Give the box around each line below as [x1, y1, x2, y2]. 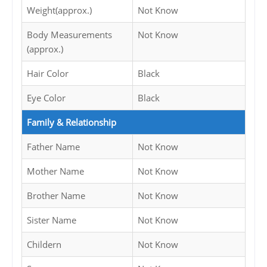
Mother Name [27, 165, 84, 178]
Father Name [27, 141, 80, 153]
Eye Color [27, 92, 66, 104]
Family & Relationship [27, 116, 116, 129]
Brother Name [27, 190, 85, 202]
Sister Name [27, 214, 76, 226]
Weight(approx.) [27, 4, 92, 17]
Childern [27, 238, 61, 251]
